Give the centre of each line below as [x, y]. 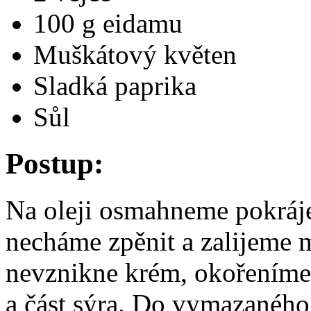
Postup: [54, 164]
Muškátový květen [135, 55]
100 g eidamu [108, 24]
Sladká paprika [115, 86]
